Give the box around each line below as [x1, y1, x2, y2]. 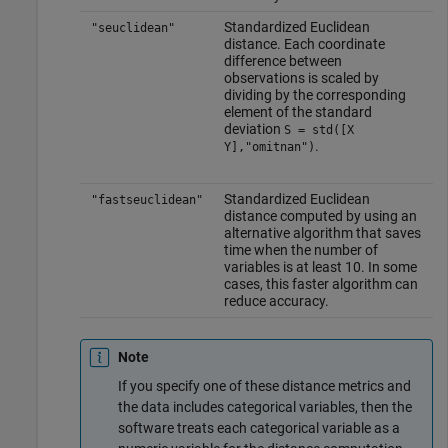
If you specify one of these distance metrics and [118, 377, 411, 394]
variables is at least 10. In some [223, 258, 417, 275]
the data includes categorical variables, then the [118, 398, 412, 415]
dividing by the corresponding [223, 86, 406, 103]
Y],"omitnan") [223, 139, 315, 154]
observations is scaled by [223, 69, 379, 86]
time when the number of [223, 241, 378, 258]
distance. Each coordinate [223, 35, 385, 52]
